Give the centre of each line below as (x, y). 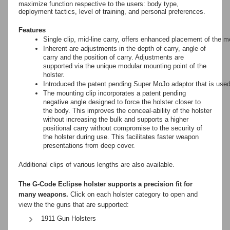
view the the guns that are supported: (74, 204)
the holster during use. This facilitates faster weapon (121, 137)
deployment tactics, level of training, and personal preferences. (113, 11)
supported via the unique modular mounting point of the (125, 66)
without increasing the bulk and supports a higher (116, 119)
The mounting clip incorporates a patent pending (114, 93)
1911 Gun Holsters (69, 218)
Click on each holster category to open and (134, 194)
